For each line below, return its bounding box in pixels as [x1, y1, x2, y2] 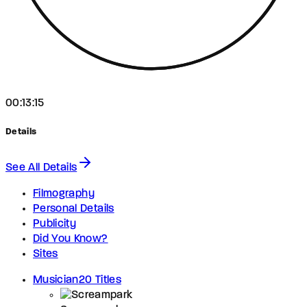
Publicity [33, 218, 77, 230]
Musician [33, 274, 79, 286]
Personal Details [33, 203, 114, 214]
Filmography [33, 188, 95, 199]
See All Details [5, 162, 77, 173]
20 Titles [78, 274, 121, 286]
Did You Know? [33, 233, 108, 245]
